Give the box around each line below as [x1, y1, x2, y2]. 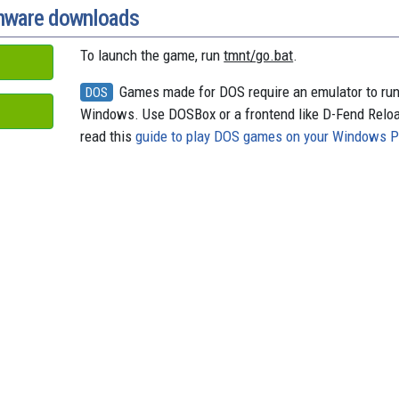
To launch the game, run [80, 45, 224, 64]
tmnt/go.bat [224, 45, 294, 64]
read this [80, 126, 136, 145]
